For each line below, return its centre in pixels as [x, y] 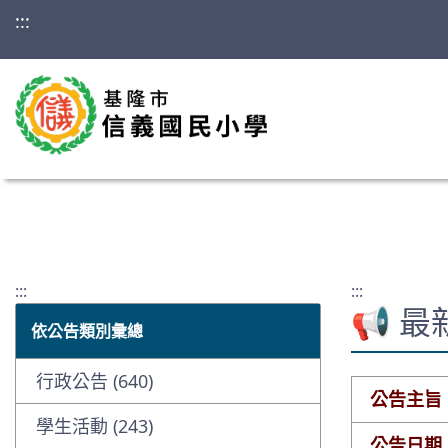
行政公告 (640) [94, 381]
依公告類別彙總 [87, 331]
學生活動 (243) [94, 426]
